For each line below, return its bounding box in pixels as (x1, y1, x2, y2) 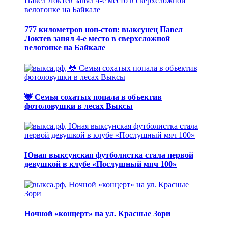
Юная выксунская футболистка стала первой (24, 151, 193, 160)
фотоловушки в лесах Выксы (24, 101, 133, 110)
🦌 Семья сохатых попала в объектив (24, 92, 162, 101)
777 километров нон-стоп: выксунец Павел (24, 25, 183, 34)
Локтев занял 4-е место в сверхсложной (24, 34, 170, 43)
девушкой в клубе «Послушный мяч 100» (24, 160, 177, 169)
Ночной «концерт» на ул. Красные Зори (24, 209, 170, 218)
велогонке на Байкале (24, 43, 105, 52)
